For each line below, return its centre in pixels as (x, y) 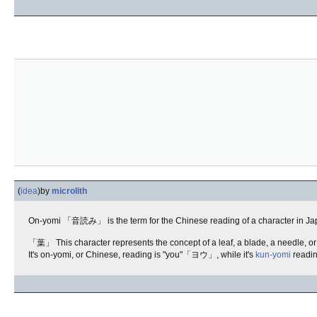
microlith (69, 191)
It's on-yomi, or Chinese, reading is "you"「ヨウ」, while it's (142, 255)
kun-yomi (273, 255)
